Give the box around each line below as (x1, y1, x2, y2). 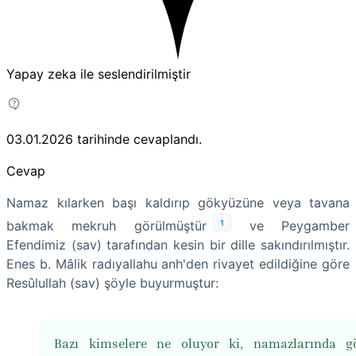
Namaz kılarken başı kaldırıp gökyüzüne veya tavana (6, 194, 350, 211)
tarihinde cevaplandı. (77, 130, 202, 147)
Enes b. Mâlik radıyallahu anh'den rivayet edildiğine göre (6, 256, 350, 273)
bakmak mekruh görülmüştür (6, 218, 207, 234)
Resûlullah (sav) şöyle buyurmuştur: (6, 275, 219, 292)
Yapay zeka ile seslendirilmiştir (6, 65, 191, 82)
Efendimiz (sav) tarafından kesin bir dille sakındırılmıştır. (6, 237, 350, 253)
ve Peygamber (231, 218, 350, 234)
